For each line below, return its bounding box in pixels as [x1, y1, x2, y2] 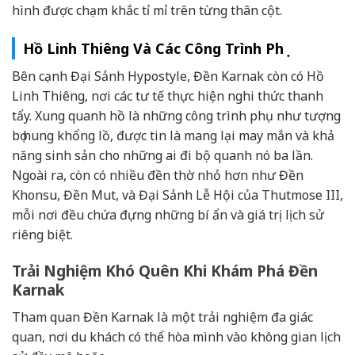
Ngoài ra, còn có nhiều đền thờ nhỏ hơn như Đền [12, 166, 303, 185]
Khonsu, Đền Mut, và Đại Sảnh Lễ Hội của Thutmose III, [12, 186, 343, 204]
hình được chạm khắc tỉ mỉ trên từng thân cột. [12, 2, 282, 20]
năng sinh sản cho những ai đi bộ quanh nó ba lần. [12, 147, 313, 165]
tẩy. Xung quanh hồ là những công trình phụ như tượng [12, 107, 341, 125]
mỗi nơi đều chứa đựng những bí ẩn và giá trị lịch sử [12, 206, 324, 224]
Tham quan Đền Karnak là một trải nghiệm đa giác [12, 307, 313, 326]
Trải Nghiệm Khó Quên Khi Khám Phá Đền [12, 261, 318, 282]
